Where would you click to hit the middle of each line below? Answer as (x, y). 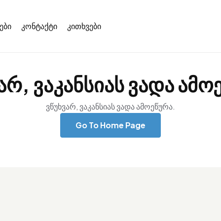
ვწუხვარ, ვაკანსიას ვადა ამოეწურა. (110, 106)
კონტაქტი (39, 26)
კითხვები (84, 26)
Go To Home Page (110, 125)
